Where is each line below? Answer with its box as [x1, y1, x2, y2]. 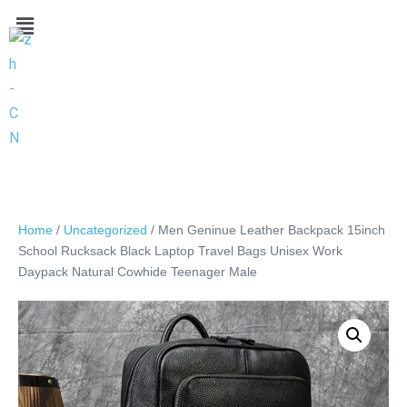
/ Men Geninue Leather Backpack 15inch [147, 223, 385, 237]
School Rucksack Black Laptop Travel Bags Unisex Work [18, 243, 342, 258]
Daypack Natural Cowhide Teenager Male [18, 264, 257, 279]
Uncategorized [64, 223, 147, 237]
